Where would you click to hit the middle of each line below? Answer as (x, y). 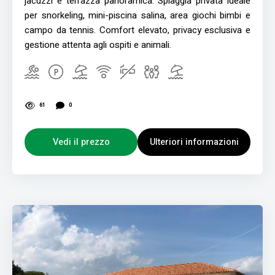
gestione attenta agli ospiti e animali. (98, 45)
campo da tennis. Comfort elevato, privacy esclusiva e (137, 30)
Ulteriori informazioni (194, 142)
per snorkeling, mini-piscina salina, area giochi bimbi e (137, 16)
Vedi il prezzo (81, 142)
